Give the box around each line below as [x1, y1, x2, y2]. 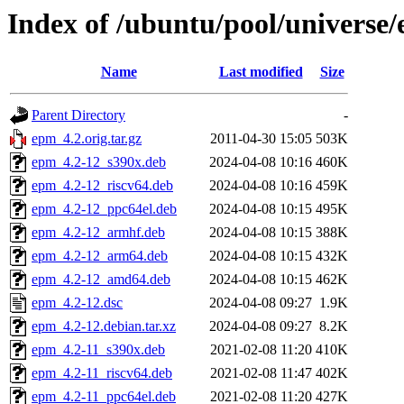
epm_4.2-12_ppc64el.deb [32, 201, 177, 217]
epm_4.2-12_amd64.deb [32, 271, 170, 288]
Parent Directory [32, 107, 125, 124]
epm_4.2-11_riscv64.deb [32, 365, 172, 381]
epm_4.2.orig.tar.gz [32, 131, 142, 147]
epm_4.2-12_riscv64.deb [32, 178, 173, 194]
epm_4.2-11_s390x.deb [32, 342, 165, 358]
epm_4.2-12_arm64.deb [32, 248, 168, 264]
